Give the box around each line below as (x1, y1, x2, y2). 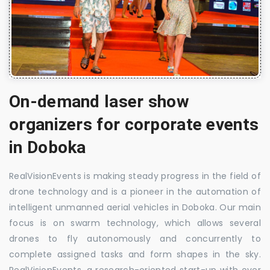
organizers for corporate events (9, 114, 259, 134)
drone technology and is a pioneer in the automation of (9, 185, 261, 198)
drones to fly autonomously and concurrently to (9, 232, 261, 245)
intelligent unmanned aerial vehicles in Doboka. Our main (9, 201, 261, 213)
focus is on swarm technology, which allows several (9, 216, 261, 229)
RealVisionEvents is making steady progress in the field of (9, 169, 261, 182)
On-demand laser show (9, 91, 189, 111)
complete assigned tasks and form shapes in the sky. (9, 248, 261, 260)
